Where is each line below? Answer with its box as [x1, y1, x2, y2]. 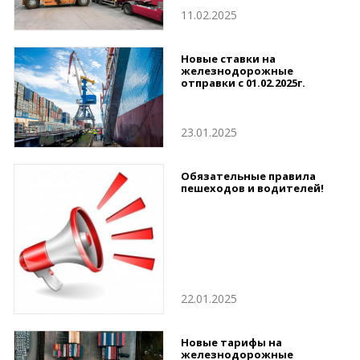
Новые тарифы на [181, 334, 282, 350]
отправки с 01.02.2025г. [181, 76, 305, 91]
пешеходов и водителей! [181, 180, 324, 195]
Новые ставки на [181, 51, 276, 67]
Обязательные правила [181, 168, 316, 183]
